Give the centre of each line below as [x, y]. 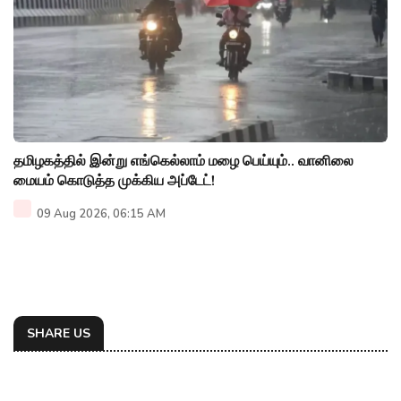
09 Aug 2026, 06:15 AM [100, 213]
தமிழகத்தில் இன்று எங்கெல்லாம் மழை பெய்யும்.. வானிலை [183, 161]
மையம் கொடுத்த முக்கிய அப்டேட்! [114, 180]
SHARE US [59, 333]
